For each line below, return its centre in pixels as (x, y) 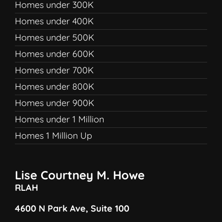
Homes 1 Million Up (54, 136)
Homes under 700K (54, 70)
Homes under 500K (55, 38)
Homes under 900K (55, 103)
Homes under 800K (55, 87)
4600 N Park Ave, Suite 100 (72, 208)
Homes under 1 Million (59, 119)
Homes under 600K (55, 54)
